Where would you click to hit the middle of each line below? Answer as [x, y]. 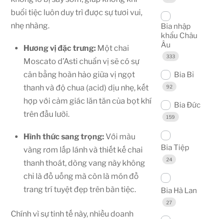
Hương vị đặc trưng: [60, 48]
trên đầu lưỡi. [46, 114]
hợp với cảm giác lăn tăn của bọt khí [88, 101]
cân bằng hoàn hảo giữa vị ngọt [79, 75]
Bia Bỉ [184, 75]
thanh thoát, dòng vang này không [84, 163]
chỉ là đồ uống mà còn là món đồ [81, 176]
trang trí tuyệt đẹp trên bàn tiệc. [80, 190]
